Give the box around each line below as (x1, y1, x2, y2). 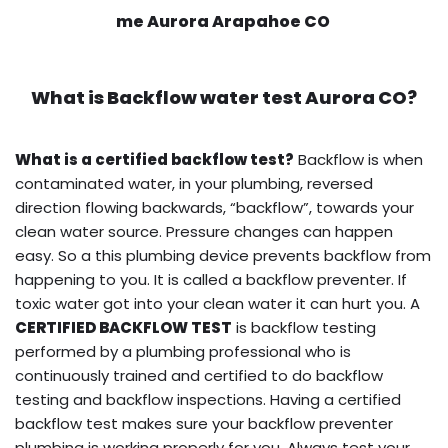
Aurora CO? (302, 85, 417, 111)
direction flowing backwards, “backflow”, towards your (15, 197, 414, 219)
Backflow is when (294, 149, 423, 171)
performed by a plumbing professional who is (15, 341, 351, 363)
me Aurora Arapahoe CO (115, 10, 333, 34)
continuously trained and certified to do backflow (15, 365, 383, 387)
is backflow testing (232, 317, 376, 339)
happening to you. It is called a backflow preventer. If (15, 269, 407, 291)
